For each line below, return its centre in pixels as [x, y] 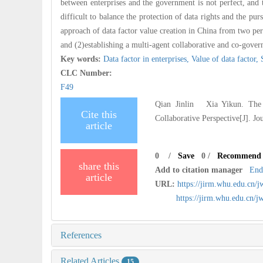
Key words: [82, 59]
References [81, 235]
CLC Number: [87, 73]
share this [99, 166]
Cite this [99, 114]
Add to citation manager [199, 170]
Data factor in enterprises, [147, 59]
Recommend [240, 156]
